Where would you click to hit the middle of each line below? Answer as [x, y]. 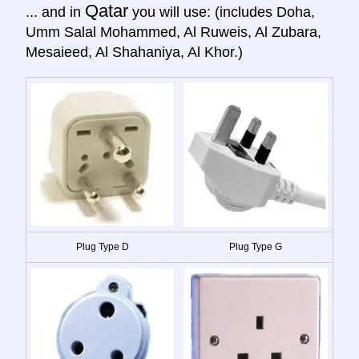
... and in [55, 12]
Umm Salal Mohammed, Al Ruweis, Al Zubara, [173, 32]
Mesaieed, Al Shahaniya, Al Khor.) [134, 52]
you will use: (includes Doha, [222, 12]
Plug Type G [256, 246]
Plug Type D [103, 246]
